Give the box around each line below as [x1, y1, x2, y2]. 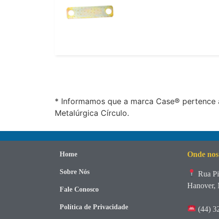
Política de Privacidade [60, 203, 128, 211]
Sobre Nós [60, 168, 89, 175]
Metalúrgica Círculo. [55, 108, 129, 118]
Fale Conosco [60, 185, 99, 193]
